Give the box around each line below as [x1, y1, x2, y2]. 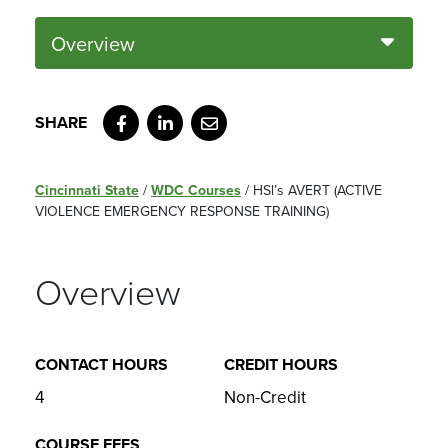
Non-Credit [224, 387, 306, 408]
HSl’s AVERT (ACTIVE [253, 182, 382, 199]
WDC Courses [151, 182, 241, 199]
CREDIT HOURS [224, 355, 338, 375]
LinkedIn [148, 100, 229, 125]
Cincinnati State [35, 182, 139, 199]
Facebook [104, 100, 196, 125]
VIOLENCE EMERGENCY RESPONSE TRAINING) [35, 203, 329, 220]
